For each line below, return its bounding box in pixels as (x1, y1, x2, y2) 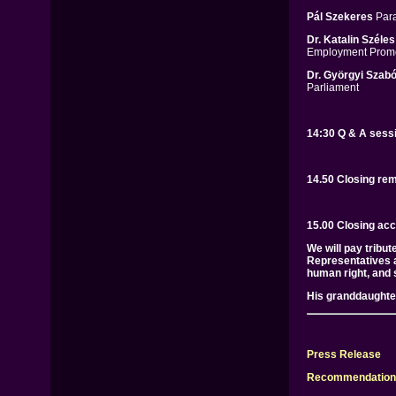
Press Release (306, 348, 381, 361)
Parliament (306, 81, 359, 94)
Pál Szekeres (306, 11, 373, 23)
